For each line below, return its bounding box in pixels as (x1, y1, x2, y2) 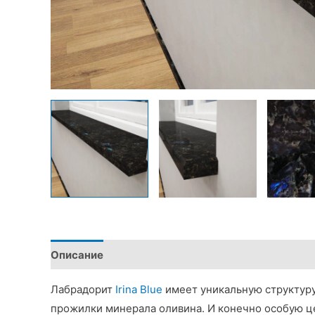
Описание (51, 247, 103, 262)
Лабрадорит (51, 283, 115, 297)
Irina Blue (115, 283, 162, 297)
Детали (117, 247, 156, 262)
